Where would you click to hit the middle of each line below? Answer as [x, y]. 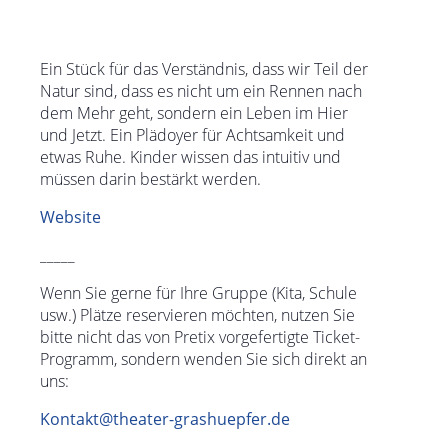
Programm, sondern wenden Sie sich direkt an [203, 359]
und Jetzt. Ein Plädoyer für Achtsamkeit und [192, 135]
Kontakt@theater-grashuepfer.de [165, 419]
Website [70, 217]
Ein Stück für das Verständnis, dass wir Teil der [204, 69]
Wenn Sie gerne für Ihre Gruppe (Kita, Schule [198, 293]
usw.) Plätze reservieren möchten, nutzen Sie [197, 315]
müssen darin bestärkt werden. [150, 179]
